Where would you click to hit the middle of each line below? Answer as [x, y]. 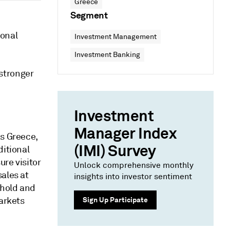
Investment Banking [107, 55]
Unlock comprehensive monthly [134, 165]
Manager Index [125, 133]
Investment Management [116, 37]
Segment [89, 15]
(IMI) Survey [115, 151]
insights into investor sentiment [133, 177]
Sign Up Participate [115, 200]
